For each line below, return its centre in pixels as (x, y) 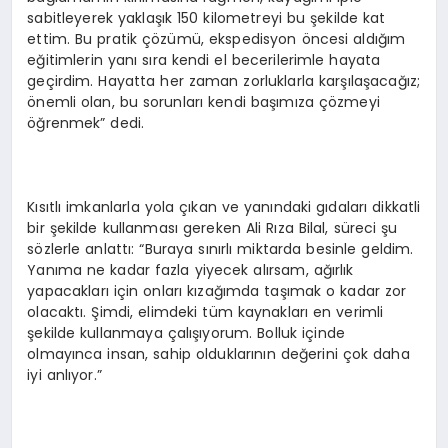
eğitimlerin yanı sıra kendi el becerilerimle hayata (204, 60)
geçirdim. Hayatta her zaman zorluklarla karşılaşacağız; (224, 81)
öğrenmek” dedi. (86, 123)
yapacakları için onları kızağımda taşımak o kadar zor (217, 291)
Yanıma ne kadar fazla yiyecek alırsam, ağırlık (190, 270)
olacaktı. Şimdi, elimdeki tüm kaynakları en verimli (205, 312)
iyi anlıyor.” (64, 375)
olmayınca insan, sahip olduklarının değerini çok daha (218, 354)
